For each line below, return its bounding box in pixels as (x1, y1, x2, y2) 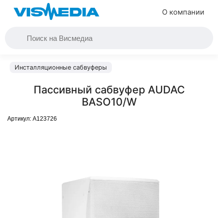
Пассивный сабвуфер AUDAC (33, 83, 185, 96)
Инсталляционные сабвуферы (15, 64, 107, 71)
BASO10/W (81, 95, 137, 108)
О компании (162, 8, 204, 17)
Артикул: (7, 115, 33, 122)
